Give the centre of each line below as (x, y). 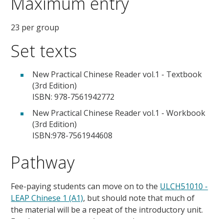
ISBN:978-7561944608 (73, 135)
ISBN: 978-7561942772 (74, 97)
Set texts (44, 51)
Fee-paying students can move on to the (86, 186)
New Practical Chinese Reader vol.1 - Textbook (117, 74)
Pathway (43, 162)
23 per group (35, 27)
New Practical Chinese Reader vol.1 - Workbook (119, 113)
